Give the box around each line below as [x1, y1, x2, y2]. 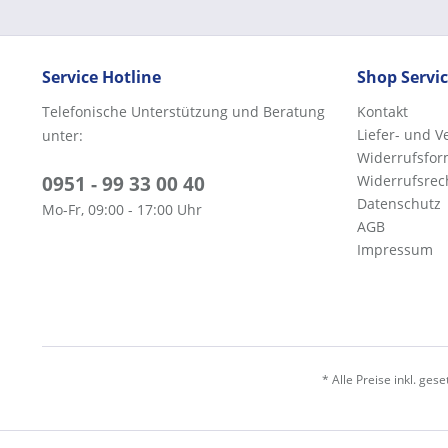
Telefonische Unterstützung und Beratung [42, 102, 325, 121]
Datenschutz [357, 194, 441, 213]
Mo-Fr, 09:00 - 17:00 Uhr [42, 200, 202, 219]
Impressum [357, 240, 433, 259]
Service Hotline [42, 66, 161, 88]
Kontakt [357, 102, 408, 121]
